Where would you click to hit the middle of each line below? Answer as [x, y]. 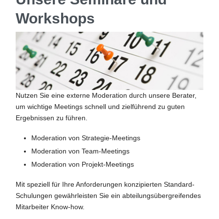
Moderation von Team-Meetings [81, 151]
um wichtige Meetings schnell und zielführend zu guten [100, 107]
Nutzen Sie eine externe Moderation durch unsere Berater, [106, 96]
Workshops [55, 19]
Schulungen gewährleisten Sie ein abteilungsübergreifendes [109, 196]
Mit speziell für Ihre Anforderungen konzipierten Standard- [105, 185]
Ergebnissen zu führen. [52, 118]
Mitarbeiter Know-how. [50, 207]
